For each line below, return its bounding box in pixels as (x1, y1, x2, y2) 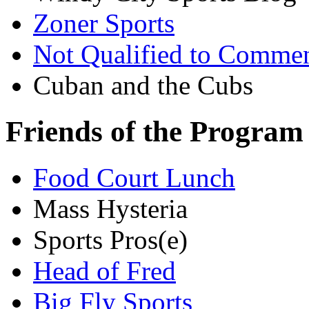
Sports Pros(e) (33, 224, 188, 255)
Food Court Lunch (33, 162, 235, 192)
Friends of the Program (6, 114, 303, 148)
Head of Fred (33, 255, 176, 286)
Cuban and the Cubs (33, 70, 253, 100)
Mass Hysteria (33, 193, 188, 223)
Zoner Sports (33, 8, 175, 38)
